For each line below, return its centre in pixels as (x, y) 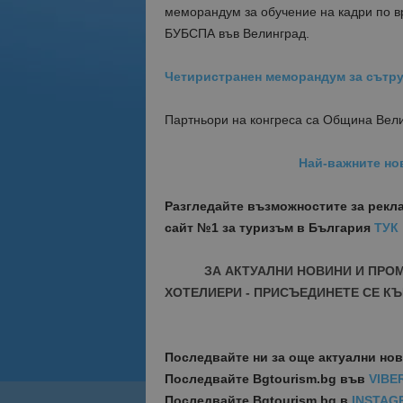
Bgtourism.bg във (309, 379)
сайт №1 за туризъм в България (269, 228)
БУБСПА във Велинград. (237, 33)
